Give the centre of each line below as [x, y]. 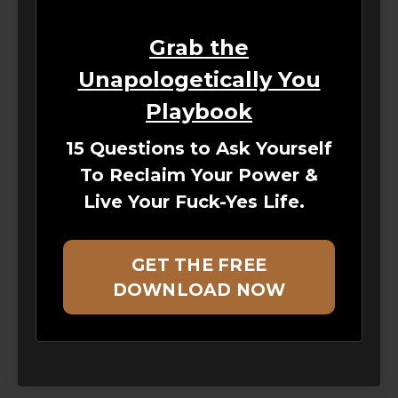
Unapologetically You [199, 79]
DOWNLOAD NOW [199, 289]
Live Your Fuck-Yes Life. [196, 201]
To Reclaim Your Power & [199, 175]
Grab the [199, 47]
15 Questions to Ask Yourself [199, 148]
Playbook [199, 111]
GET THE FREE [199, 264]
